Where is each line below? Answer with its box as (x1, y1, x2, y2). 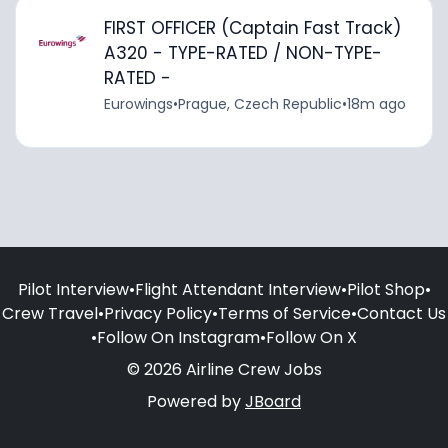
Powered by (147, 389, 245, 413)
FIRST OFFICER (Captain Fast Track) (103, 16, 401, 41)
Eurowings (103, 94, 173, 115)
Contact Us (357, 301, 446, 325)
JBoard (245, 389, 301, 413)
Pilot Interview (17, 277, 129, 301)
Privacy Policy (104, 301, 212, 325)
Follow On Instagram (97, 325, 260, 349)
